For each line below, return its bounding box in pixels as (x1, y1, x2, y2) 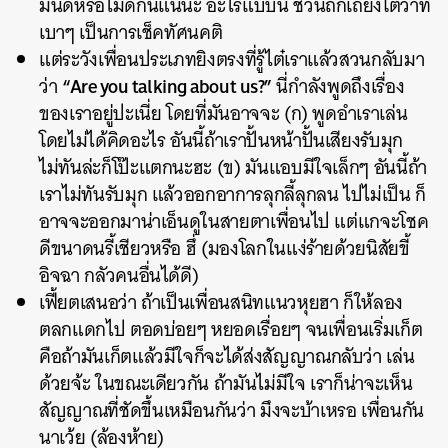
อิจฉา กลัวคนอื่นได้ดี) (39, 259, 199, 292)
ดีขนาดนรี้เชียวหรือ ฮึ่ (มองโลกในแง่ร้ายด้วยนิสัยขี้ (39, 232, 410, 265)
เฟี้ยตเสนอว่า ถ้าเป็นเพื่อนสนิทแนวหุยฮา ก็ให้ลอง (39, 286, 404, 319)
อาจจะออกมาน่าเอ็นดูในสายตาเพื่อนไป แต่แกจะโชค (39, 205, 429, 238)
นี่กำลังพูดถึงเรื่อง (271, 70, 405, 103)
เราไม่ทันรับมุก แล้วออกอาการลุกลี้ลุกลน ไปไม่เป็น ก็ (39, 178, 426, 211)
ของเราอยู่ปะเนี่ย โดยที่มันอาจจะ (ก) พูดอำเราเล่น (39, 97, 408, 130)
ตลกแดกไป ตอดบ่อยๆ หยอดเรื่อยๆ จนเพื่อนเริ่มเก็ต (39, 313, 423, 346)
